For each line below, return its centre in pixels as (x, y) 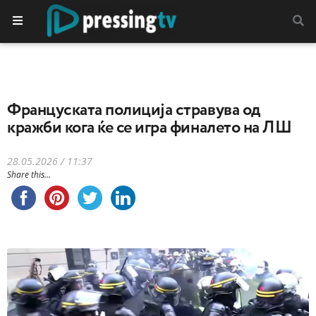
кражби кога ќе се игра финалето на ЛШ (150, 128)
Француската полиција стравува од (134, 110)
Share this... (29, 175)
